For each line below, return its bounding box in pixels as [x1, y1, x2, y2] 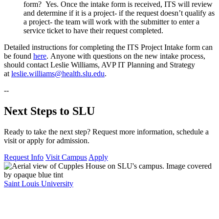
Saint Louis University [4, 179, 73, 188]
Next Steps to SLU [4, 105, 95, 118]
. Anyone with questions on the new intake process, [46, 52, 205, 61]
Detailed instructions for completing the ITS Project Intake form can [4, 43, 213, 52]
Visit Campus [45, 153, 87, 162]
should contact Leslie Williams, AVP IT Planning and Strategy [4, 61, 195, 69]
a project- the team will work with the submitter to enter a [23, 18, 199, 26]
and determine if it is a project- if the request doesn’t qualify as [23, 9, 215, 18]
